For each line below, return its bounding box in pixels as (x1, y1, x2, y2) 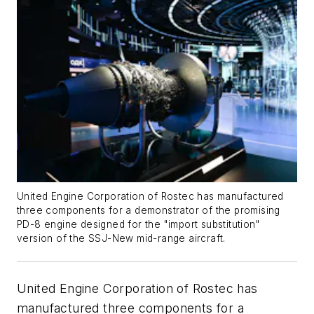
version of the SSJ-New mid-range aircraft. (17, 233, 226, 245)
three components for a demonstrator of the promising (17, 205, 280, 217)
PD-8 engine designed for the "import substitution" (17, 219, 260, 231)
